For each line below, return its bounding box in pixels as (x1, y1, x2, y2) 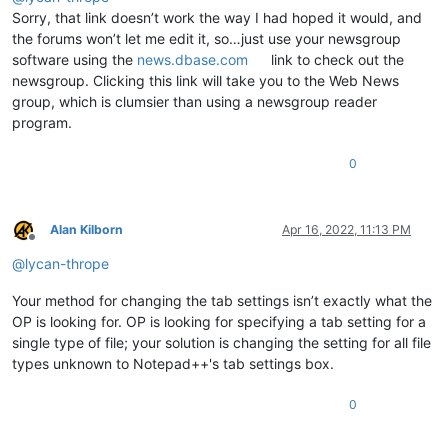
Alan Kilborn (50, 221, 123, 237)
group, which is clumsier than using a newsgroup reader (12, 92, 377, 110)
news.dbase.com (137, 50, 248, 68)
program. (12, 113, 72, 131)
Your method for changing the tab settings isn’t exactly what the (12, 291, 432, 309)
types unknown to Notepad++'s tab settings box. (12, 354, 334, 372)
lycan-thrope (25, 254, 109, 272)
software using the (12, 50, 137, 68)
